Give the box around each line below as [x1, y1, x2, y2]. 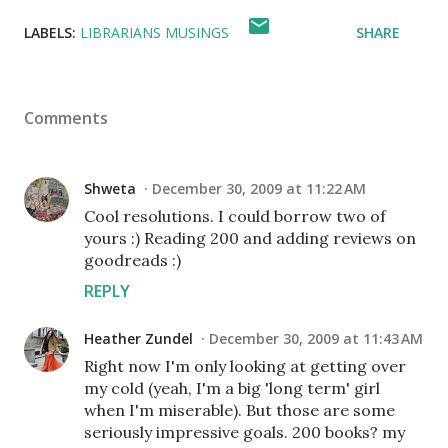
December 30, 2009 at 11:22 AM [152, 179, 366, 198]
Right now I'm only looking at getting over [84, 356, 406, 376]
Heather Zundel [84, 329, 193, 348]
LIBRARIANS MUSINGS [80, 23, 229, 42]
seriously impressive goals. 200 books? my [84, 422, 405, 442]
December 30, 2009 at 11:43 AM [209, 329, 423, 348]
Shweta [84, 179, 136, 198]
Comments [24, 107, 108, 129]
